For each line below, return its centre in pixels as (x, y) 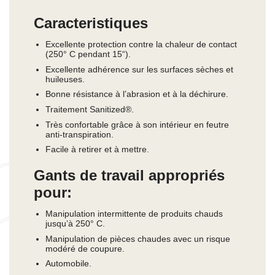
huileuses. (65, 79)
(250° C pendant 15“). (88, 54)
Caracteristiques (91, 23)
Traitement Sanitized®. (89, 109)
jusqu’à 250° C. (75, 223)
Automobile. (68, 264)
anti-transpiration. (79, 134)
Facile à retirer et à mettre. (97, 149)
